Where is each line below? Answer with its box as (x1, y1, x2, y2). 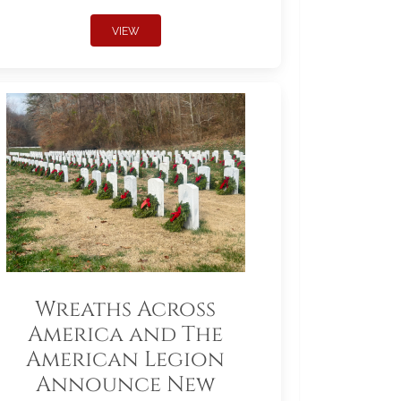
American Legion (26, 346, 225, 375)
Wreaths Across (35, 295, 216, 325)
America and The (28, 320, 223, 350)
